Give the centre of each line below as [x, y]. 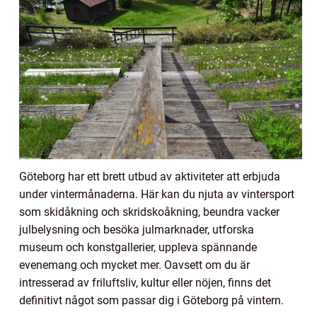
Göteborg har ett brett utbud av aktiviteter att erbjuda [150, 177]
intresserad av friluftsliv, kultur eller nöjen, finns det [145, 283]
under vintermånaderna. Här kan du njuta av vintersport [157, 195]
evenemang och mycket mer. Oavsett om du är [134, 265]
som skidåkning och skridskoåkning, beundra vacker [149, 212]
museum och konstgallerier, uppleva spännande [138, 248]
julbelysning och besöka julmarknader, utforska [137, 230]
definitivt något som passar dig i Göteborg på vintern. [151, 301]
